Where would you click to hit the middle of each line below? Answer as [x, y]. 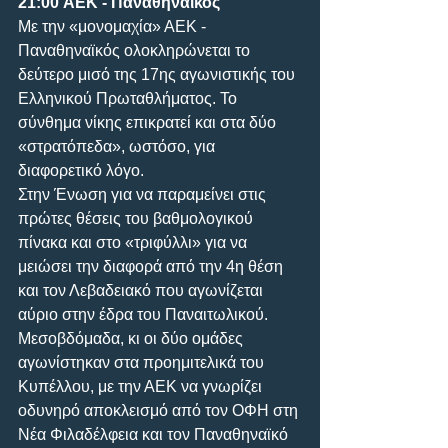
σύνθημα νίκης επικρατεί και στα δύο [149, 122]
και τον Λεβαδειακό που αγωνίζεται [142, 290]
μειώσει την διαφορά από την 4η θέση [152, 266]
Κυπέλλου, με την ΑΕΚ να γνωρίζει [142, 386]
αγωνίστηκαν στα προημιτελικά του [143, 362]
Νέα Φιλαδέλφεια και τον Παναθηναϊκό [155, 434]
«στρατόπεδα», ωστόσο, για [118, 146]
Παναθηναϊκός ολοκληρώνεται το [136, 50]
